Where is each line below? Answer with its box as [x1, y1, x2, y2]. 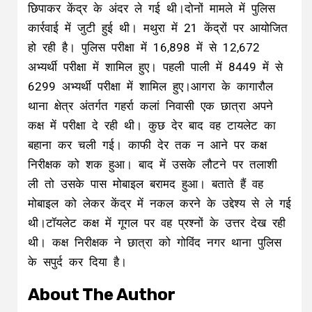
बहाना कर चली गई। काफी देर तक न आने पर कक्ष [28, 137, 267, 152]
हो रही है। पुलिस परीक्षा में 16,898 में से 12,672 [28, 40, 260, 54]
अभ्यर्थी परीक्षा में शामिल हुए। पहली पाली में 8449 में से [28, 59, 283, 74]
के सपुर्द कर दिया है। [28, 254, 127, 269]
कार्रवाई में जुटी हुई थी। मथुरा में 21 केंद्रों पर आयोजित [28, 20, 288, 35]
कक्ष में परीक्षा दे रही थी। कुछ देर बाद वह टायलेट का [28, 118, 276, 132]
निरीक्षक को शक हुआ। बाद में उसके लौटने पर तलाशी [28, 157, 277, 171]
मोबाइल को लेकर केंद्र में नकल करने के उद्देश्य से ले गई [28, 196, 291, 210]
